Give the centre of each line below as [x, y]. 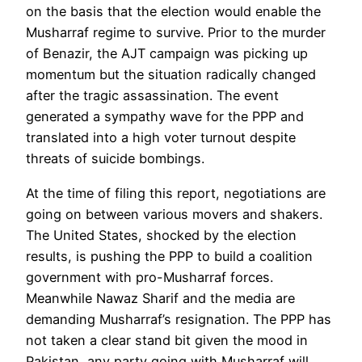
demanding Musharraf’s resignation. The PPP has [179, 319]
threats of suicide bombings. [115, 159]
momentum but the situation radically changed [171, 75]
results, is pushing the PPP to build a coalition [169, 256]
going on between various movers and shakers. [174, 214]
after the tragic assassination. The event [152, 96]
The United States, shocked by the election [161, 235]
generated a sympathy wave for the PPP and [165, 117]
